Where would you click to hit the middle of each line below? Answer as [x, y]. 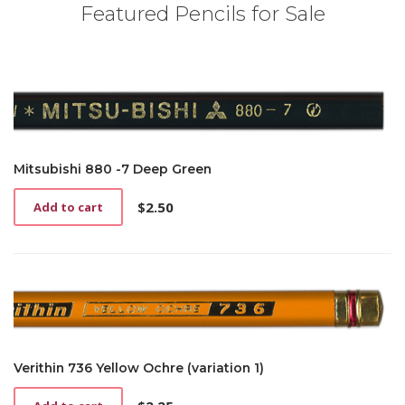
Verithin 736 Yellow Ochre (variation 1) [139, 368]
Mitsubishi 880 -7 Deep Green [113, 170]
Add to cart [68, 207]
